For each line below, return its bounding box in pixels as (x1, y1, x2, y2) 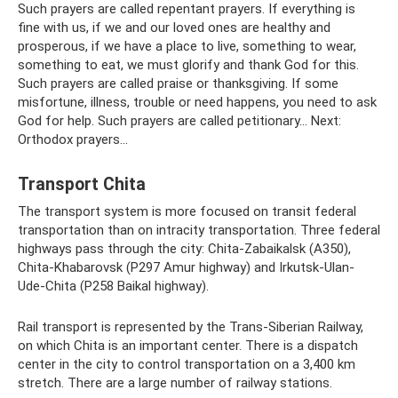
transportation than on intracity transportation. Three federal (18, 222, 380, 238)
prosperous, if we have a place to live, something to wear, (18, 38, 356, 54)
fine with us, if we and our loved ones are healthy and (18, 20, 330, 36)
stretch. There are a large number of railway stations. (18, 375, 332, 391)
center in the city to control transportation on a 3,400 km (18, 356, 355, 372)
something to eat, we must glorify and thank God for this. (18, 57, 359, 73)
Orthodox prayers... (18, 131, 128, 147)
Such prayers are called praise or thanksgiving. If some (18, 76, 338, 92)
